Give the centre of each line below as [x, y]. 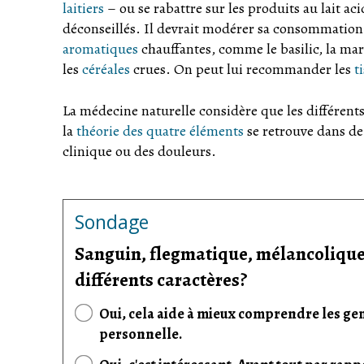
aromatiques [100, 49]
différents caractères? [161, 279]
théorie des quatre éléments [160, 130]
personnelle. [141, 334]
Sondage [112, 221]
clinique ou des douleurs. [139, 151]
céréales [106, 69]
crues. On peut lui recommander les [242, 69]
